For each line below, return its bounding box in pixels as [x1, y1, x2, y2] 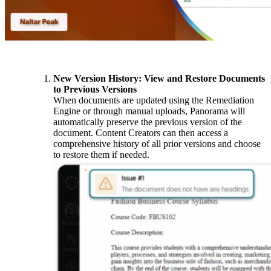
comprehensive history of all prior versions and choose [53, 138, 261, 149]
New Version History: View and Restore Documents [53, 73, 265, 83]
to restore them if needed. [53, 149, 149, 160]
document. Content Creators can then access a [53, 127, 228, 138]
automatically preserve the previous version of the [53, 116, 242, 127]
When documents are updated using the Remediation [53, 94, 254, 105]
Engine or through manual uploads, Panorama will [53, 105, 245, 116]
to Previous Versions [53, 83, 137, 94]
